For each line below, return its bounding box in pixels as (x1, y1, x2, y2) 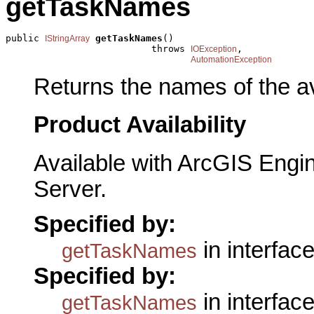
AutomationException (191, 55, 272, 65)
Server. (34, 177, 107, 202)
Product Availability (34, 112, 246, 138)
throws (6, 43, 191, 55)
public (6, 33, 45, 44)
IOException (191, 44, 237, 55)
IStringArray (45, 34, 90, 44)
